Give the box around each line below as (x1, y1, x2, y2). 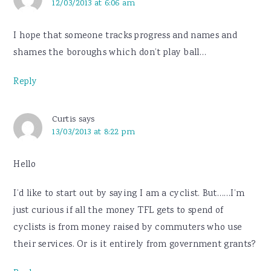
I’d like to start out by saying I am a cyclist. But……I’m (13, 188, 245, 201)
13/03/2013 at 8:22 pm (52, 126, 135, 139)
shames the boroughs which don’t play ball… (13, 47, 206, 60)
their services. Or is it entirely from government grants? (13, 238, 256, 252)
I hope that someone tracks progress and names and (13, 30, 238, 44)
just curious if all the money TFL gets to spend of (13, 204, 224, 218)
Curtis (52, 113, 76, 126)
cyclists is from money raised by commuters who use (13, 221, 243, 235)
